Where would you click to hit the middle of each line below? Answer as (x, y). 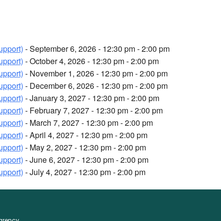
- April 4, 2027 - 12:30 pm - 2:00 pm (85, 135)
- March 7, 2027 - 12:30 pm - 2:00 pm (88, 123)
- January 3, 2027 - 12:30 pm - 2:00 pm (91, 98)
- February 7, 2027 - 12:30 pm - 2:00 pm (93, 110)
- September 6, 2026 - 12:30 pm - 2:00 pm (96, 49)
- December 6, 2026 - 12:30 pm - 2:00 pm (95, 86)
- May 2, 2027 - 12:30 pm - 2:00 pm (85, 147)
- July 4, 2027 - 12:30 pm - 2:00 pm (84, 172)
